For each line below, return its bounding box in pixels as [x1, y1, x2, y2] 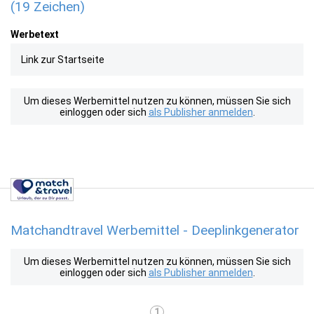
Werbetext [11, 29, 59, 40]
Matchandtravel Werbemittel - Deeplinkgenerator [11, 222, 299, 238]
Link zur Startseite [21, 54, 104, 65]
